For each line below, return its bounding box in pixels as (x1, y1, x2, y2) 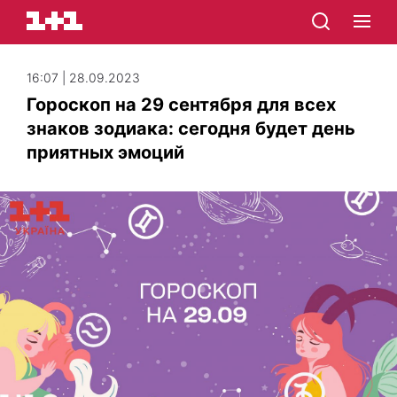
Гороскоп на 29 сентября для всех (27, 94, 336, 115)
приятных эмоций (27, 142, 184, 163)
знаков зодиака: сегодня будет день (27, 118, 355, 139)
